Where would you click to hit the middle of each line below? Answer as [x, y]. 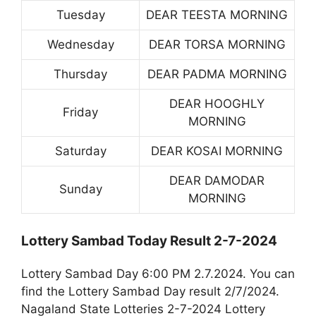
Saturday [80, 151]
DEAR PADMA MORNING [217, 74]
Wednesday [80, 44]
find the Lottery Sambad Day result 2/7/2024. [150, 292]
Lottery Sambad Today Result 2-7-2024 [149, 241]
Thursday [80, 74]
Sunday [80, 189]
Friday [80, 112]
